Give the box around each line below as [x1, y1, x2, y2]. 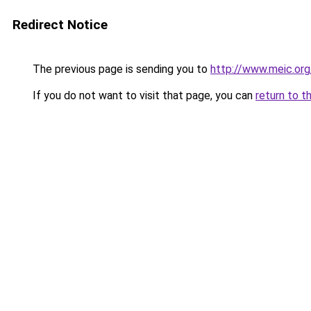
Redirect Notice [12, 17, 108, 33]
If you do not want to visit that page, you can [30, 89, 255, 102]
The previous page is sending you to [30, 62, 210, 76]
